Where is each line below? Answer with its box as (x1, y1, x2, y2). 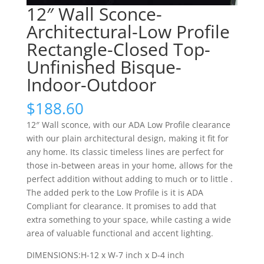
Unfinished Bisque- (26, 55, 181, 80)
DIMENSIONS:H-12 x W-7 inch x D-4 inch (26, 249, 184, 261)
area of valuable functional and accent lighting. (26, 227, 213, 239)
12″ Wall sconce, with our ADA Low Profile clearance (26, 119, 230, 131)
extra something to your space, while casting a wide (26, 214, 231, 226)
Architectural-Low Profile (26, 19, 230, 44)
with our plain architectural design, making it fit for (26, 133, 229, 144)
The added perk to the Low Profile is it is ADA (26, 187, 203, 199)
